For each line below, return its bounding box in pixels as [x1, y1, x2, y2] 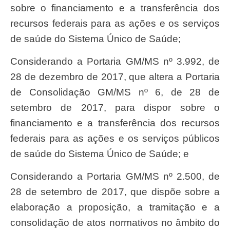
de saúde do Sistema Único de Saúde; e [10, 148, 189, 160]
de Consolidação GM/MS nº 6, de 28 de [10, 87, 220, 98]
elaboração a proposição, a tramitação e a [10, 202, 220, 213]
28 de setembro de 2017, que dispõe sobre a [10, 186, 220, 198]
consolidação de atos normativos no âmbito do [10, 217, 220, 228]
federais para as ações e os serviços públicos [10, 133, 220, 144]
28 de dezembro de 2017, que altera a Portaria [10, 71, 220, 83]
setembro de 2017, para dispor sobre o [10, 102, 220, 113]
